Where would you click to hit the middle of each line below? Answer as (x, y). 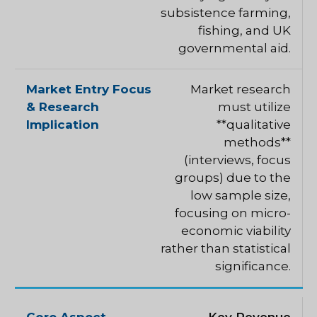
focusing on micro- (233, 213)
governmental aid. (235, 48)
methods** (257, 143)
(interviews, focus (237, 160)
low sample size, (241, 196)
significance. (253, 266)
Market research (241, 90)
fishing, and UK (244, 31)
